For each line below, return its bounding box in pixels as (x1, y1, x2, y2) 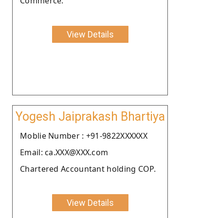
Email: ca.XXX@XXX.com (20, 146, 109, 158)
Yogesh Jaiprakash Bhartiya (15, 109, 165, 124)
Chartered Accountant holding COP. (20, 163, 156, 174)
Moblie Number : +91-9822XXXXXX (20, 130, 147, 141)
